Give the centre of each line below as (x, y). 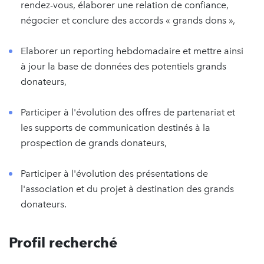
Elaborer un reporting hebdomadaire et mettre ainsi (132, 51)
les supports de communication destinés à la (115, 128)
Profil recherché (63, 242)
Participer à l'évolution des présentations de (114, 174)
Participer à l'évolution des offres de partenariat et (128, 112)
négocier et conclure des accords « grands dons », (128, 20)
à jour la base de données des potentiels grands (123, 66)
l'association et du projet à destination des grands (127, 189)
